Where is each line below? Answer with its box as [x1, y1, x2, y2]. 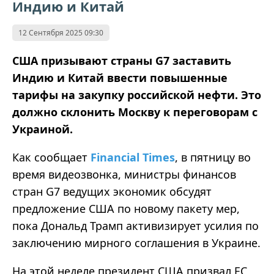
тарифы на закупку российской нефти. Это [12, 87, 261, 103]
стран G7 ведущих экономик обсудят [12, 184, 212, 199]
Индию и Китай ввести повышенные [12, 70, 228, 86]
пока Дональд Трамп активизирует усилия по [12, 218, 259, 234]
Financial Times [91, 150, 175, 165]
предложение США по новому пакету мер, [12, 201, 240, 217]
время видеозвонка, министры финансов [12, 167, 236, 182]
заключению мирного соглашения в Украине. [12, 235, 261, 251]
